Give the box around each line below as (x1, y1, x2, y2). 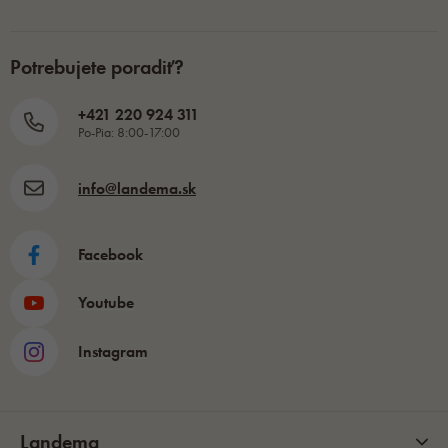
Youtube (78, 292, 134, 314)
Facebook (78, 243, 143, 265)
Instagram (78, 340, 148, 362)
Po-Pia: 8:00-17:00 (78, 122, 180, 141)
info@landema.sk (78, 177, 196, 199)
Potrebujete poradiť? (10, 54, 184, 81)
